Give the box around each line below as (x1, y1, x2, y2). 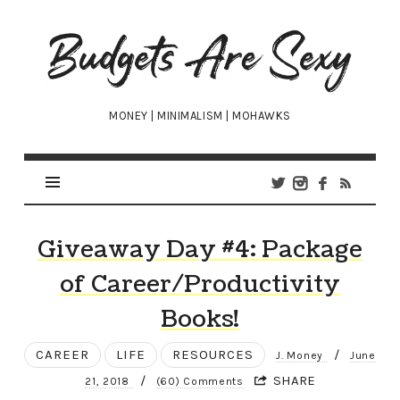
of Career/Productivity (59, 268, 340, 302)
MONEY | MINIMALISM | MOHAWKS (109, 109, 291, 123)
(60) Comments (155, 375, 244, 388)
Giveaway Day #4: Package (37, 233, 362, 267)
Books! (160, 303, 239, 337)
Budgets (44, 27, 136, 48)
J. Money (276, 349, 327, 362)
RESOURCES (172, 346, 254, 363)
